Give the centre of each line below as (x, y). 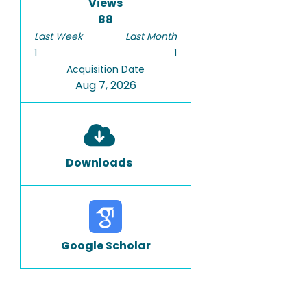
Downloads (99, 163)
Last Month (151, 36)
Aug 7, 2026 (106, 85)
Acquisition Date (106, 69)
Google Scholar (106, 246)
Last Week (58, 36)
